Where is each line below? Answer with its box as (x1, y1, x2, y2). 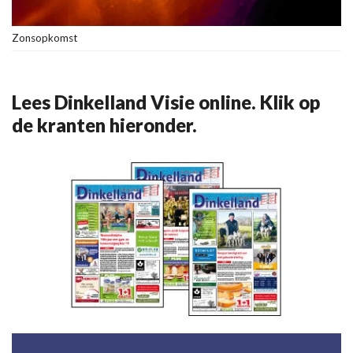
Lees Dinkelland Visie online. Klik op (12, 91, 320, 114)
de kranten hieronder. (12, 113, 197, 137)
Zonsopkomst (12, 32, 77, 45)
